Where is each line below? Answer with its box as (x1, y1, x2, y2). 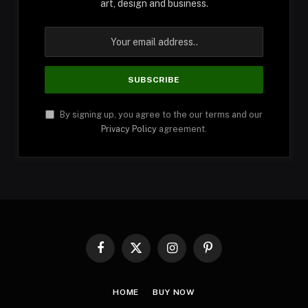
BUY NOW (153, 287, 196, 298)
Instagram (170, 248, 212, 259)
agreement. (157, 124, 207, 135)
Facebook (99, 248, 141, 259)
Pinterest (206, 248, 245, 259)
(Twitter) (135, 261, 170, 272)
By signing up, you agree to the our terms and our (58, 109, 263, 120)
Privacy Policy (101, 124, 157, 135)
